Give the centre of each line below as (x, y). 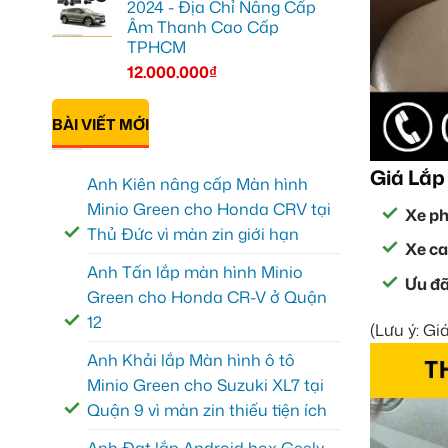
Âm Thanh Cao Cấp (203, 26)
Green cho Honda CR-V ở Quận (207, 297)
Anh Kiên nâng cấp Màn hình (197, 184)
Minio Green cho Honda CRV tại (209, 209)
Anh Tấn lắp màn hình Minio (195, 272)
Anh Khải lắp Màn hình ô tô (191, 360)
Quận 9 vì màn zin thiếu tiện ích (207, 410)
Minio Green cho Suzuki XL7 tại (205, 385)
